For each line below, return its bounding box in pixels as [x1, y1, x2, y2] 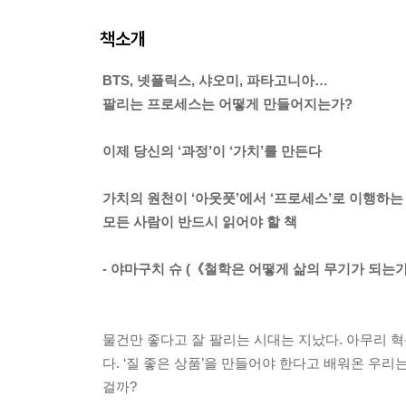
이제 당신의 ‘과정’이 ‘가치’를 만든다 [102, 143, 322, 159]
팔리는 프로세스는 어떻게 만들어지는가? [102, 96, 353, 112]
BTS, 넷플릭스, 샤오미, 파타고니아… [102, 72, 328, 89]
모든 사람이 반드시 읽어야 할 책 [102, 214, 297, 230]
